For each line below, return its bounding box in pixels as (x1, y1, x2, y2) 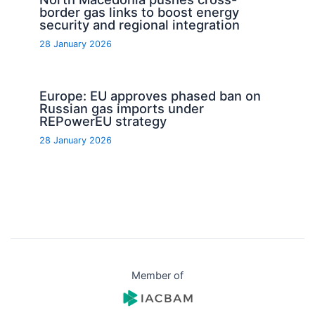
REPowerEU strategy (39, 112, 167, 129)
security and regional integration (39, 16, 240, 32)
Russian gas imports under (39, 100, 205, 116)
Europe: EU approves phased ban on (39, 87, 262, 103)
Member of (131, 269, 184, 283)
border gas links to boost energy (39, 4, 240, 20)
